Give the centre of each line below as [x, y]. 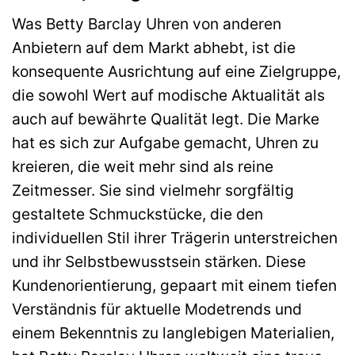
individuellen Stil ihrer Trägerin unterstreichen [175, 238]
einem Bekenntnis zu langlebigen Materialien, [173, 333]
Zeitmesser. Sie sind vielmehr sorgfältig [153, 191]
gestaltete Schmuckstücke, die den [137, 214]
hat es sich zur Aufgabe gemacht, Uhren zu [165, 143]
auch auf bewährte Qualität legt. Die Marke [166, 119]
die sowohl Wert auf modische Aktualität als [168, 95]
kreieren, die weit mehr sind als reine [143, 167]
